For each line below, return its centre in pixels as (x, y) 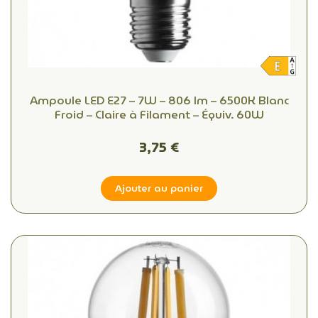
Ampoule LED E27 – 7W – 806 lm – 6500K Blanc (159, 100)
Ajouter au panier (159, 188)
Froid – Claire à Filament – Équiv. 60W (159, 114)
